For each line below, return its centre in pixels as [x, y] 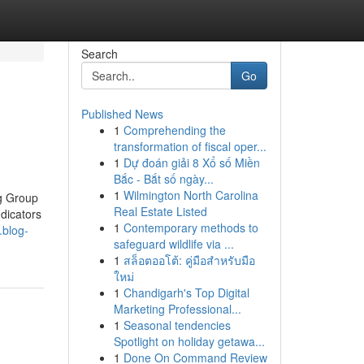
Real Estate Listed [160, 211]
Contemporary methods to [191, 227]
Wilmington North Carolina [191, 195]
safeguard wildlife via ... [173, 244]
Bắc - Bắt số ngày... [163, 179]
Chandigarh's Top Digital [186, 292]
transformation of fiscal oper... [190, 146]
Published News [122, 114]
